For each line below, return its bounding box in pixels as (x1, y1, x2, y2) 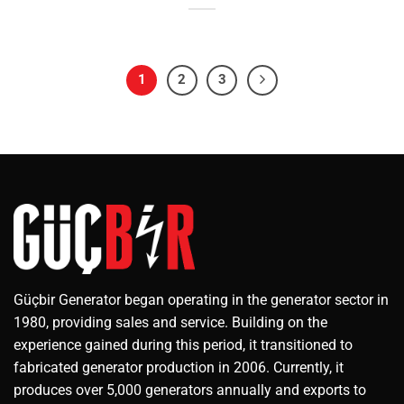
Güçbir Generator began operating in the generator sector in (14, 290, 389, 308)
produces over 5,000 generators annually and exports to (14, 381, 366, 399)
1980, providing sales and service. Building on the (14, 313, 327, 331)
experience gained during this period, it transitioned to (14, 335, 353, 353)
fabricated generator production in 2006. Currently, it (14, 358, 344, 376)
